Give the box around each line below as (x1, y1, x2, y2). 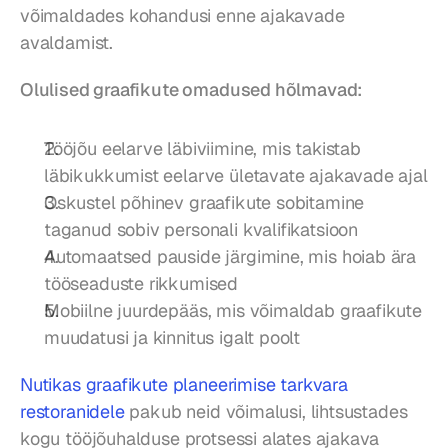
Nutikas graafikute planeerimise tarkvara (20, 373, 348, 397)
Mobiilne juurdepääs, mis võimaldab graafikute (44, 299, 422, 323)
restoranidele (20, 400, 125, 424)
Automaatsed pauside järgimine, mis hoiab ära (44, 245, 417, 269)
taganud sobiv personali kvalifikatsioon (44, 218, 358, 242)
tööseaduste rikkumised (44, 272, 239, 296)
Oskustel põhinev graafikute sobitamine (44, 191, 365, 215)
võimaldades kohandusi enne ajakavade (20, 4, 345, 28)
